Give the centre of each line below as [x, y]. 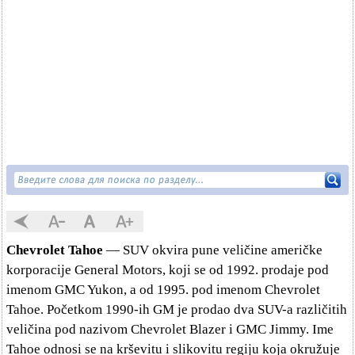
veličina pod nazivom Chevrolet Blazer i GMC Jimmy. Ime [170, 329]
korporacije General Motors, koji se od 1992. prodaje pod [168, 270]
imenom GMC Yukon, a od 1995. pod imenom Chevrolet [163, 290]
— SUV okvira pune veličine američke [213, 250]
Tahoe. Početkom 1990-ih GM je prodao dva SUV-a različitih [177, 309]
